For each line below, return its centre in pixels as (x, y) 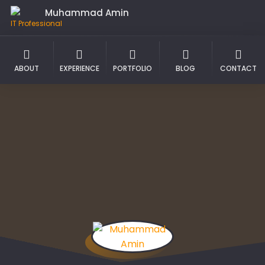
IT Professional (36, 23)
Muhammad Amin (87, 13)
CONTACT (239, 68)
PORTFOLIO (132, 68)
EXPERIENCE (79, 68)
